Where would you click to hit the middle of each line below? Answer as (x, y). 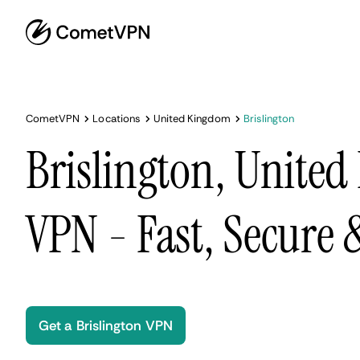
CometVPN (53, 119)
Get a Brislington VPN (106, 325)
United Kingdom (192, 119)
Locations (117, 119)
